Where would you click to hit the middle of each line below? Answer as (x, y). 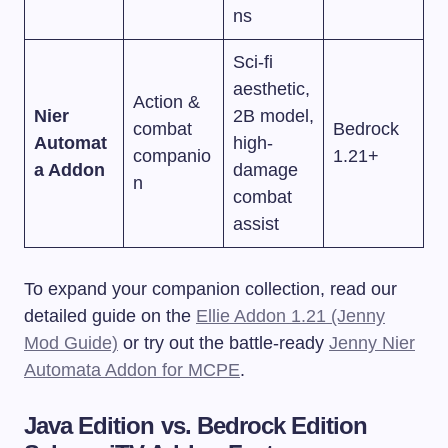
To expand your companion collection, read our (210, 288)
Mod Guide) (71, 342)
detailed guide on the (110, 315)
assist (256, 223)
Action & (166, 101)
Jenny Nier (372, 342)
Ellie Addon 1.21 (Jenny (290, 315)
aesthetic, (271, 88)
